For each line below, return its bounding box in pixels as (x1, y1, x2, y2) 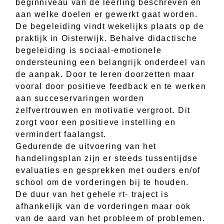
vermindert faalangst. (15, 129, 106, 138)
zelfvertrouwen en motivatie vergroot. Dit (15, 105, 190, 114)
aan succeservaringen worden (15, 93, 144, 102)
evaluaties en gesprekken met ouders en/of (15, 165, 200, 174)
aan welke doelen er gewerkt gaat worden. (15, 9, 198, 18)
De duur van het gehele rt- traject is (15, 189, 169, 198)
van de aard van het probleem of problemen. (15, 213, 205, 222)
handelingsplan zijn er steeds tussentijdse (15, 153, 198, 162)
